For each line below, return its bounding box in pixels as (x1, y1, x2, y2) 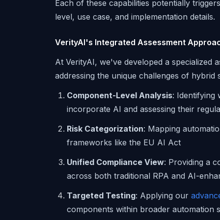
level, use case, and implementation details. (55, 12, 215, 22)
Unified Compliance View (67, 157, 164, 167)
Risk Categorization (67, 124, 143, 134)
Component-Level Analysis (67, 90, 172, 100)
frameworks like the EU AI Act (67, 137, 181, 147)
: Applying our (136, 191, 191, 200)
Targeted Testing (67, 191, 136, 200)
